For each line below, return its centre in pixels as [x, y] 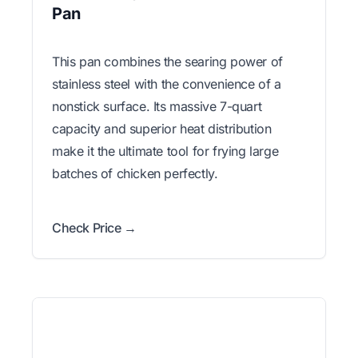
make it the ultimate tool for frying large [165, 151]
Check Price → [94, 227]
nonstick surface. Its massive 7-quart [157, 106]
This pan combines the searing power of [167, 61]
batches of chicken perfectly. [135, 173]
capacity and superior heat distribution [162, 128]
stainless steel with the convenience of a [167, 84]
